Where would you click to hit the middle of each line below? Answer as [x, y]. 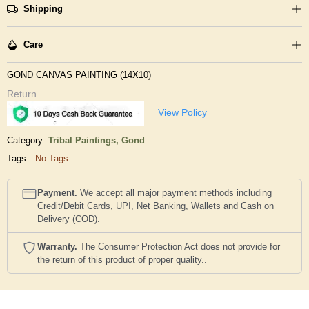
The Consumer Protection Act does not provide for [179, 247]
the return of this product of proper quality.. [122, 260]
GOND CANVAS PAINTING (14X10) [79, 75]
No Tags [52, 158]
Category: [26, 140]
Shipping [43, 9]
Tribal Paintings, [85, 140]
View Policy [182, 113]
